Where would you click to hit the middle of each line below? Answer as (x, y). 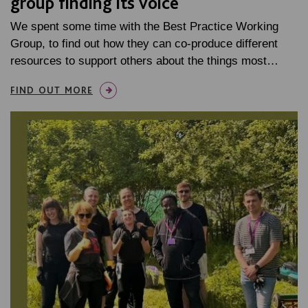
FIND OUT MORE (52, 90)
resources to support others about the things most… (144, 61)
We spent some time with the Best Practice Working (144, 27)
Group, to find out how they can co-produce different (144, 44)
